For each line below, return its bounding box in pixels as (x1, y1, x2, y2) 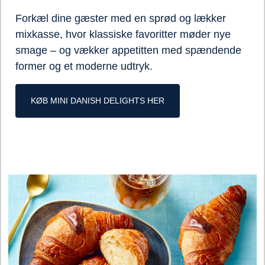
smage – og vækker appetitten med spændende (15, 44, 241, 56)
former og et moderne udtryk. (15, 60, 153, 72)
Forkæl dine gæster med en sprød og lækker (15, 12, 226, 24)
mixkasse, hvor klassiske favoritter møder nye (15, 28, 231, 40)
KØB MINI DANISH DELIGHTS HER (31, 96, 164, 105)
